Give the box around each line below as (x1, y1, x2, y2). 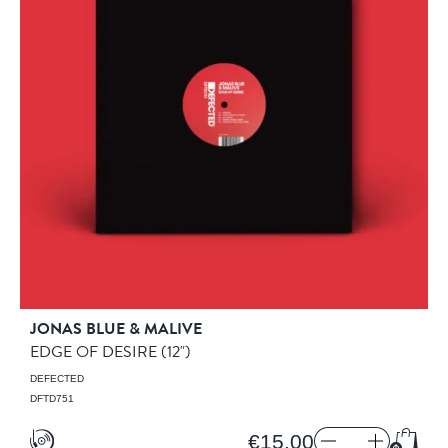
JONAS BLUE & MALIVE (30, 317, 202, 341)
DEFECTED (30, 373, 84, 384)
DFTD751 (30, 393, 74, 404)
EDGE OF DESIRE (30, 340, 161, 364)
